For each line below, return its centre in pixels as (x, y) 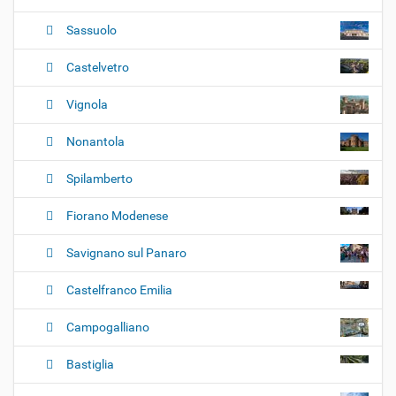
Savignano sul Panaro (126, 253)
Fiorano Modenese (117, 216)
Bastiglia (90, 365)
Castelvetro (98, 68)
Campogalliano (108, 327)
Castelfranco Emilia (119, 290)
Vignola (87, 105)
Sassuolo (91, 30)
